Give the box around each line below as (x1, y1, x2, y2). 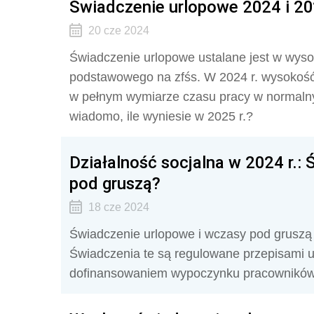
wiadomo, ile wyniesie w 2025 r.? (69, 109, 253, 123)
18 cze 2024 (88, 201, 149, 213)
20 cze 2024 (88, 25, 149, 36)
